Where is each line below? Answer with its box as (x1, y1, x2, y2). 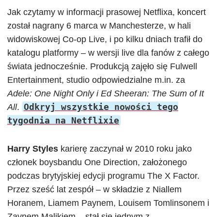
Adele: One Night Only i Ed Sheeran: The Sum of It (7, 89, 204, 98)
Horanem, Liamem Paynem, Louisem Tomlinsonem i (7, 198, 209, 208)
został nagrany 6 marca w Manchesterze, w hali (7, 21, 191, 31)
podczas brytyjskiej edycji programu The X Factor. (7, 171, 200, 181)
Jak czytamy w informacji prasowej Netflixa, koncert (7, 7, 206, 17)
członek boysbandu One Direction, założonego (7, 157, 187, 167)
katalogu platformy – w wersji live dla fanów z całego (7, 48, 209, 58)
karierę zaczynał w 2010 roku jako (61, 144, 192, 154)
